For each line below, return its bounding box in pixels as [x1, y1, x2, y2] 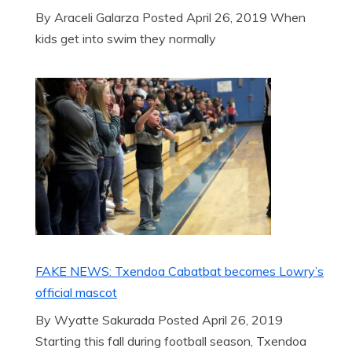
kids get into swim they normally [35, 31, 216, 46]
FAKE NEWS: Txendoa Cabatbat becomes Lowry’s [35, 263, 324, 279]
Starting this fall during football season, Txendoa [35, 333, 306, 349]
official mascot [35, 284, 117, 300]
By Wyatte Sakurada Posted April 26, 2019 [35, 312, 283, 328]
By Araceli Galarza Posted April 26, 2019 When [35, 9, 306, 25]
